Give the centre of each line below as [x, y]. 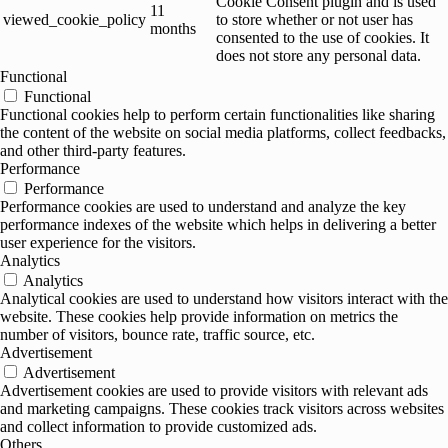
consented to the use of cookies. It [322, 38]
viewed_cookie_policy [74, 20]
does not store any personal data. [318, 56]
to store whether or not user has [314, 20]
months [173, 29]
